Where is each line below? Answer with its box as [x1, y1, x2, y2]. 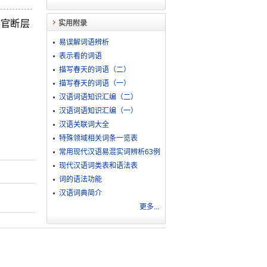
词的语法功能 [58, 175, 102, 184]
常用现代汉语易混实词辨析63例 [58, 148, 160, 156]
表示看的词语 [58, 52, 102, 60]
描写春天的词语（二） [58, 66, 131, 74]
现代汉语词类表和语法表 [58, 162, 138, 170]
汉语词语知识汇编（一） [58, 107, 138, 115]
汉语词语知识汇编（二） [58, 93, 138, 101]
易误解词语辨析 [58, 38, 109, 46]
